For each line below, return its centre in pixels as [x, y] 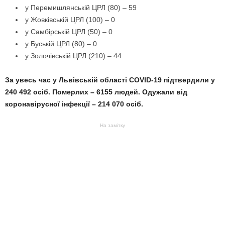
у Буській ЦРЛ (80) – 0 [61, 44]
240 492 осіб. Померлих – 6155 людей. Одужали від [96, 92]
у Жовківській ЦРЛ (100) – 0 [70, 20]
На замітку [113, 125]
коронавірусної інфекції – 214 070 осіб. [74, 104]
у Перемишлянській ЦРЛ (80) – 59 [81, 8]
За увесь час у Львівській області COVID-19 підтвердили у [110, 80]
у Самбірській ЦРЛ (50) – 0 [69, 32]
